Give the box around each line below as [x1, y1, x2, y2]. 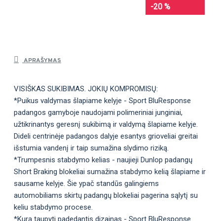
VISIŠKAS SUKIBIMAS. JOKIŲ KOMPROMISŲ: [14, 84, 158, 94]
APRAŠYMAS [22, 57, 61, 65]
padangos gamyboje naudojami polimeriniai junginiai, [14, 108, 183, 117]
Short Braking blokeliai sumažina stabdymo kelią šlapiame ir [14, 167, 206, 177]
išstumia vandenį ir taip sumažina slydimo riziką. [14, 144, 169, 153]
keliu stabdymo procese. [14, 203, 93, 212]
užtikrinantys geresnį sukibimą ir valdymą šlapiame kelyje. [14, 120, 198, 129]
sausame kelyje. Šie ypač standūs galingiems [14, 179, 159, 188]
